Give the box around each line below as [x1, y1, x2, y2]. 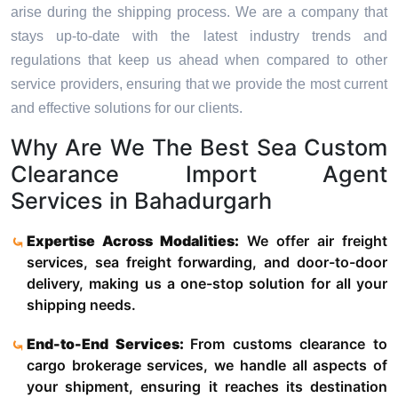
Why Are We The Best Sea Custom [11, 134, 387, 162]
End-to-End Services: [27, 335, 191, 354]
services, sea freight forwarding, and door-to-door [27, 253, 387, 272]
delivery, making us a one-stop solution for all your [27, 275, 387, 293]
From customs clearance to [190, 335, 388, 354]
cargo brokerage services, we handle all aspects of [27, 356, 387, 375]
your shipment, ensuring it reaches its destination [27, 378, 387, 396]
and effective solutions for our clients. [11, 100, 243, 116]
